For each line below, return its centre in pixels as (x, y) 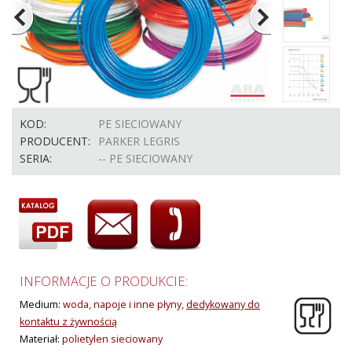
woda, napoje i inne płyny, (125, 304)
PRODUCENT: (55, 141)
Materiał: (41, 339)
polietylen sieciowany (112, 339)
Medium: (41, 304)
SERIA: (36, 158)
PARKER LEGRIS (139, 141)
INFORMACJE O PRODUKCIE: (104, 281)
